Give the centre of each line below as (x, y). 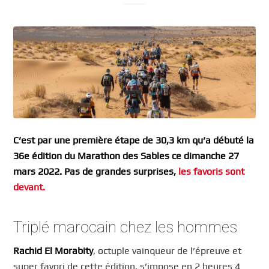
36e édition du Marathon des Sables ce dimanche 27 (126, 156)
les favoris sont (212, 171)
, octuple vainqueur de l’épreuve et (168, 251)
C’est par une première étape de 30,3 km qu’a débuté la (134, 140)
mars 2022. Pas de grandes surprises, (96, 171)
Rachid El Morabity (53, 251)
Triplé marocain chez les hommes (125, 227)
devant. (29, 187)
